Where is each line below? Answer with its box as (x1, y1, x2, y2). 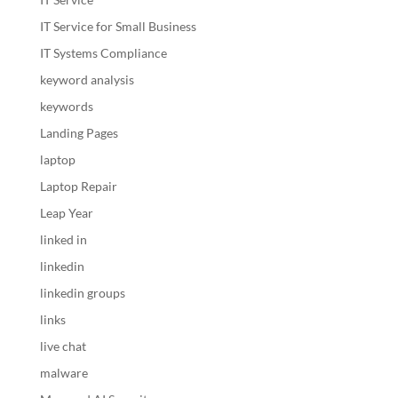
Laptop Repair (39, 179, 117, 195)
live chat (39, 338, 86, 354)
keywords (39, 99, 93, 115)
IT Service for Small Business (39, 19, 196, 35)
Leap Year (39, 205, 93, 221)
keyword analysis (39, 72, 134, 88)
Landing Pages (39, 125, 118, 141)
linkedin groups (39, 285, 125, 301)
